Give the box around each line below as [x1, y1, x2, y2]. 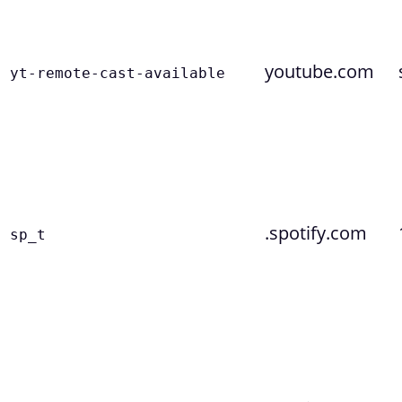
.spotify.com [265, 221, 367, 246]
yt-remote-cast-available [10, 65, 225, 83]
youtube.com [265, 59, 374, 84]
